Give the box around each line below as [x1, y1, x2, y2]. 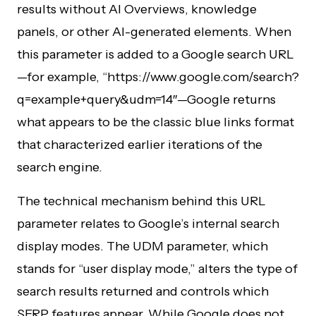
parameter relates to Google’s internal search [17, 216, 279, 231]
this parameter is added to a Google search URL [17, 47, 294, 62]
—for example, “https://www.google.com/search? [17, 69, 299, 85]
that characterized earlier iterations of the [17, 137, 262, 152]
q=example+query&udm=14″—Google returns [17, 92, 276, 107]
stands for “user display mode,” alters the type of [17, 261, 298, 276]
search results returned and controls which [17, 284, 269, 299]
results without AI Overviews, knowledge [17, 1, 257, 17]
